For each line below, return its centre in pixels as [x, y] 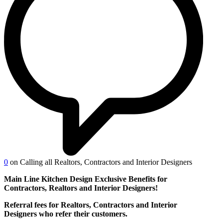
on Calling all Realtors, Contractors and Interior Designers [101, 162]
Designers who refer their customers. [66, 214]
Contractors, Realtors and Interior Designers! [83, 188]
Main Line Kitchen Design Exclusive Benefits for [86, 179]
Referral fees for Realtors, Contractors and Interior [91, 205]
